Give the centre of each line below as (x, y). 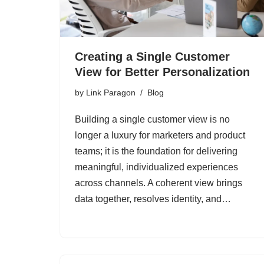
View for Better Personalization (162, 72)
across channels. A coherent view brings (159, 183)
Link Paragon (111, 93)
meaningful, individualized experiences (156, 167)
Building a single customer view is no (152, 120)
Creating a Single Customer (152, 57)
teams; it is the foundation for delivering (156, 151)
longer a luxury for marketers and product (160, 136)
